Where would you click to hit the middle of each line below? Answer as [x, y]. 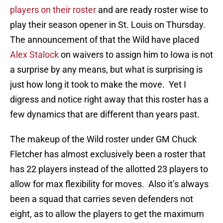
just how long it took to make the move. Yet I [98, 85]
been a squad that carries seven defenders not [102, 199]
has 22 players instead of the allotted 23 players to [109, 169]
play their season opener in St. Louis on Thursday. [109, 25]
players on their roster [54, 10]
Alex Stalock [35, 55]
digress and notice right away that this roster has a [109, 100]
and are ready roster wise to [153, 10]
